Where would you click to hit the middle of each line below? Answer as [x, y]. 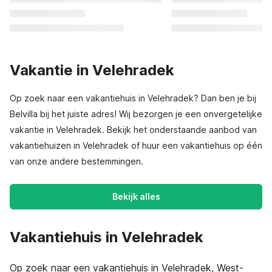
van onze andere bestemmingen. [76, 161]
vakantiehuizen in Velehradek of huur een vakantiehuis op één [136, 145]
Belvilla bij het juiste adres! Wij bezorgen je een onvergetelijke [136, 114]
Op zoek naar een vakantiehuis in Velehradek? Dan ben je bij [133, 98]
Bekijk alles [136, 196]
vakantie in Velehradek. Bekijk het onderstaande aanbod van [133, 130]
